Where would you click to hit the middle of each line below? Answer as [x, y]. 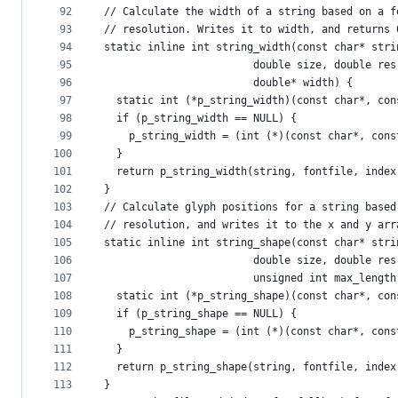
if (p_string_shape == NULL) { [200, 314]
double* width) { [228, 83]
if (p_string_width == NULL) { [200, 119]
